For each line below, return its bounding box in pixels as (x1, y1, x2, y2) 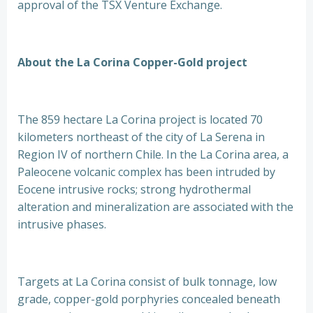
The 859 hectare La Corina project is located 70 (17, 112, 263, 127)
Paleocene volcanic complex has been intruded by (17, 164, 275, 180)
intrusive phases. (17, 217, 106, 232)
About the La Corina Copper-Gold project (17, 54, 247, 70)
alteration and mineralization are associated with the (17, 199, 293, 214)
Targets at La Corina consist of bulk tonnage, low (17, 274, 277, 289)
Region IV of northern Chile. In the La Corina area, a (17, 147, 289, 162)
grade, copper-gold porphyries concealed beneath (17, 291, 280, 307)
